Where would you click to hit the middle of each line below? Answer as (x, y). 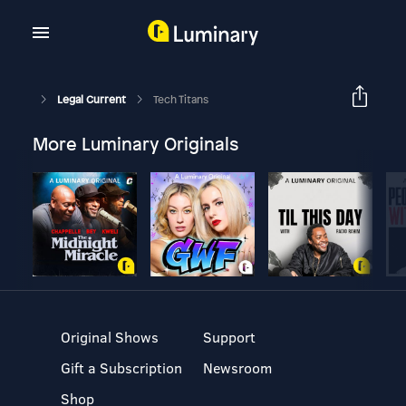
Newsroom (237, 367)
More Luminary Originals (135, 144)
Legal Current (92, 99)
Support (229, 337)
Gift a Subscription (122, 367)
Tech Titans (180, 99)
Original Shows (110, 337)
